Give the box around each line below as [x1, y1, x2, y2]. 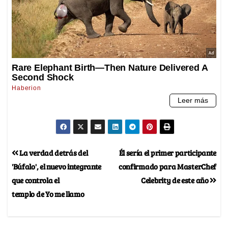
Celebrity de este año [141, 175, 210, 186]
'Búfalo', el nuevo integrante [12, 161, 102, 172]
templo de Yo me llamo [12, 188, 84, 199]
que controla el [12, 175, 60, 186]
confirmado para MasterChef [118, 161, 216, 172]
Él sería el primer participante [119, 147, 216, 158]
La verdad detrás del [18, 147, 88, 158]
